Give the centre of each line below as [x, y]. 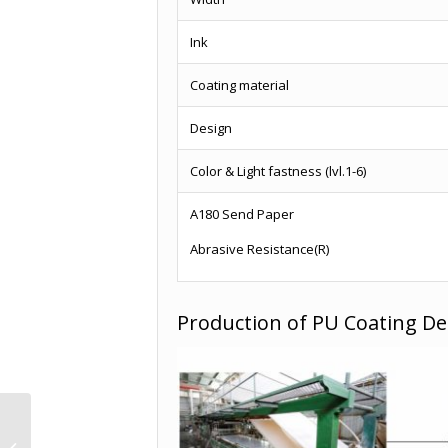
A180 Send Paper [242, 214]
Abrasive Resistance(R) [259, 249]
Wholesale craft [83, 426]
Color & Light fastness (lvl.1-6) [278, 171]
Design [211, 128]
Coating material [239, 85]
